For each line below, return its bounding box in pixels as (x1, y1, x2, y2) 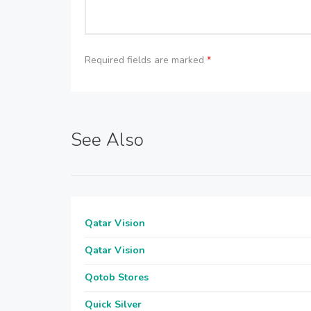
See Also (71, 128, 144, 152)
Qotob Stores (85, 271, 149, 284)
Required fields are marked (85, 53, 207, 67)
